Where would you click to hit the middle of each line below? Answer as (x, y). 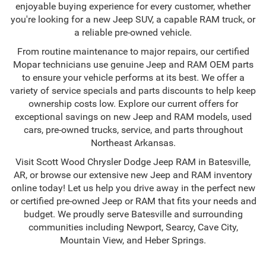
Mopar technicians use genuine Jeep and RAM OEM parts (133, 65)
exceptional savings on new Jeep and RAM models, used (133, 117)
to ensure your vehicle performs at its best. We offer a (133, 78)
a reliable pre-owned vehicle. (133, 33)
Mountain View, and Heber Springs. (133, 240)
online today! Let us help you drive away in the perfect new (133, 188)
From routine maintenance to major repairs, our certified (133, 52)
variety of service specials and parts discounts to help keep (133, 91)
